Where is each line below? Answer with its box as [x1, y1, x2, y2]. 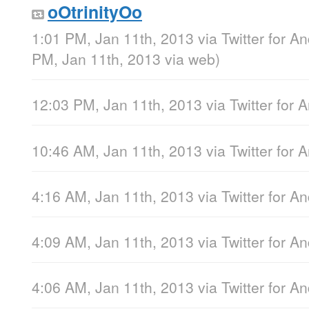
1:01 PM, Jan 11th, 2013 [32, 28, 194, 49]
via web [165, 48, 215, 70]
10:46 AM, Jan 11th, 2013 [32, 139, 202, 161]
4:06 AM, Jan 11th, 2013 [32, 277, 194, 297]
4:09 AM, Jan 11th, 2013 [32, 230, 194, 252]
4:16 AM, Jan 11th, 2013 [32, 185, 194, 206]
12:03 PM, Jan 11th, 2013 [32, 94, 202, 115]
